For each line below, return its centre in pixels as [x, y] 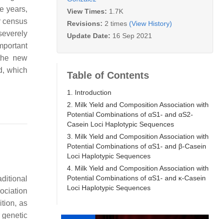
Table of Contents [108, 75]
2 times [116, 23]
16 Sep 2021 [132, 35]
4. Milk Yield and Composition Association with [138, 168]
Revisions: [86, 23]
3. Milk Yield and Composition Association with [138, 136]
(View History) [151, 23]
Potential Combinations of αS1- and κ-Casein [136, 178]
